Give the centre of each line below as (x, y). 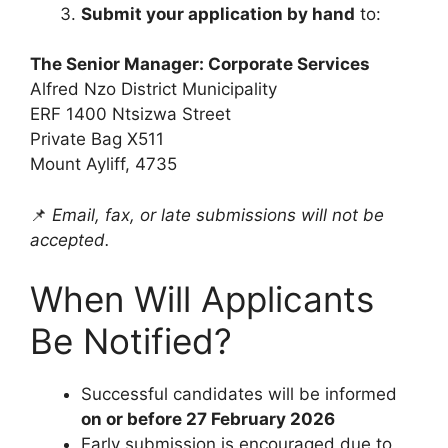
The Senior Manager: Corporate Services (200, 64)
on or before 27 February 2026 (208, 419)
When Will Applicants (202, 299)
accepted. (70, 239)
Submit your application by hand (218, 13)
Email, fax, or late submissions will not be (218, 214)
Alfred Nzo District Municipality (153, 89)
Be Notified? (131, 341)
